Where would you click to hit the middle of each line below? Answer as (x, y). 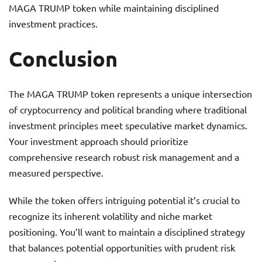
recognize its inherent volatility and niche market (111, 216)
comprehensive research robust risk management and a (124, 157)
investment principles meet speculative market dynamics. (128, 125)
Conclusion (63, 58)
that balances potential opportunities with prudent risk (122, 247)
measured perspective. (56, 173)
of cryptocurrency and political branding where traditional (128, 109)
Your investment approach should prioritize (99, 141)
